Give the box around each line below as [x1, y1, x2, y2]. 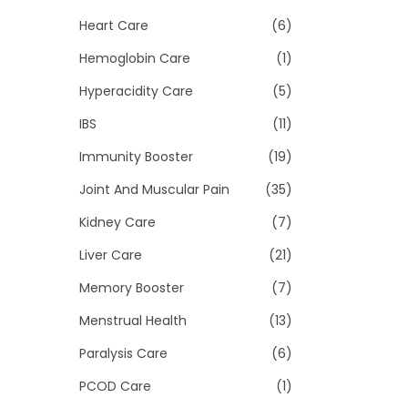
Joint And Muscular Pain [79, 180, 229, 199]
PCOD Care [79, 377, 151, 395]
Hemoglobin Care [79, 49, 190, 67]
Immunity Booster [79, 148, 193, 166]
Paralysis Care [79, 344, 168, 362]
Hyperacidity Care [79, 82, 193, 100]
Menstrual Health [79, 311, 187, 330]
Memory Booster [79, 279, 184, 297]
